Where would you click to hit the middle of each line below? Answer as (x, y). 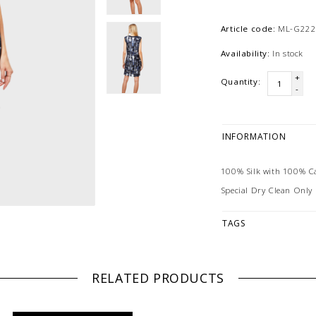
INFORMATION (254, 137)
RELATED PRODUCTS (158, 278)
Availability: (245, 54)
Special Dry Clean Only (267, 190)
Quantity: (241, 82)
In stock (288, 54)
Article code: (248, 29)
